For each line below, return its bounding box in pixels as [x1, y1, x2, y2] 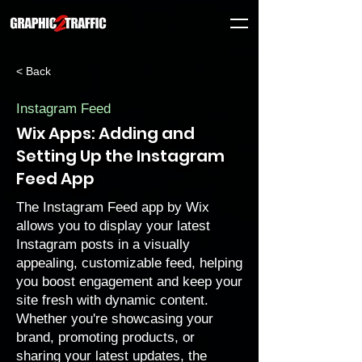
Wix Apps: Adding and [16, 122, 195, 145]
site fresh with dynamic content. [16, 293, 208, 308]
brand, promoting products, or [16, 330, 195, 345]
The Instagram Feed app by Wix [16, 200, 209, 215]
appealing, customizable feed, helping [16, 255, 242, 271]
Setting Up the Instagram [16, 145, 225, 167]
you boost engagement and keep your [16, 274, 242, 289]
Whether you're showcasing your [16, 311, 213, 326]
